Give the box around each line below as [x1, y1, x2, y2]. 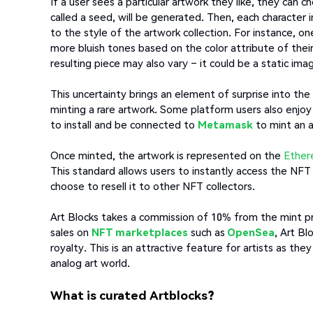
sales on [50, 225, 92, 240]
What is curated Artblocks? [50, 287, 214, 303]
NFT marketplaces [92, 225, 188, 240]
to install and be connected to [50, 117, 198, 132]
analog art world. [50, 256, 130, 270]
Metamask [198, 117, 253, 132]
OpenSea [225, 225, 275, 240]
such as [188, 225, 225, 240]
